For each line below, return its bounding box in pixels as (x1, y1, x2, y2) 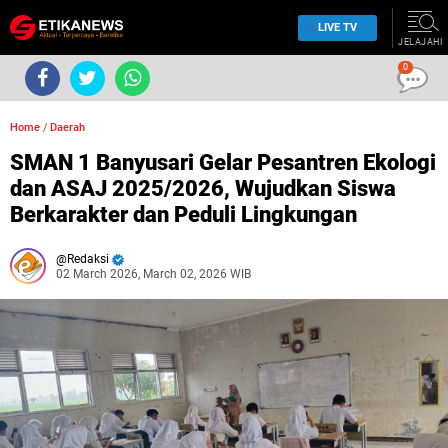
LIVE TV (318, 20, 357, 34)
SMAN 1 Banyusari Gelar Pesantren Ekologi (10, 150, 436, 175)
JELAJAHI (398, 37, 442, 47)
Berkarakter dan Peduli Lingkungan (10, 202, 357, 227)
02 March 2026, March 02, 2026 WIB (56, 267, 251, 281)
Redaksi (67, 252, 109, 266)
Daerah (50, 121, 85, 134)
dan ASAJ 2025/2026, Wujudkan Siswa (10, 176, 396, 201)
